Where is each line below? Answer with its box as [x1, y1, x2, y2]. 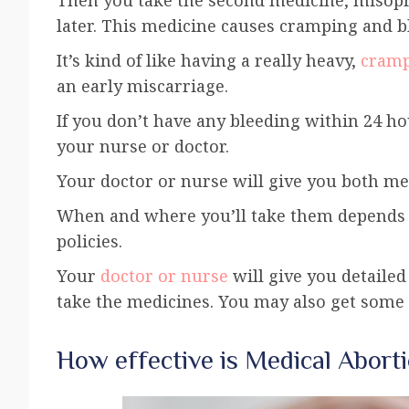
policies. [57, 229, 122, 252]
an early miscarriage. [57, 74, 233, 97]
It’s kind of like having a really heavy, [57, 48, 361, 71]
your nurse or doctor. [57, 134, 234, 157]
